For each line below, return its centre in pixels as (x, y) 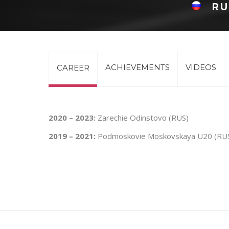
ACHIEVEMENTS (138, 67)
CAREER (73, 68)
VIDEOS (201, 67)
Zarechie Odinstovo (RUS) (142, 118)
